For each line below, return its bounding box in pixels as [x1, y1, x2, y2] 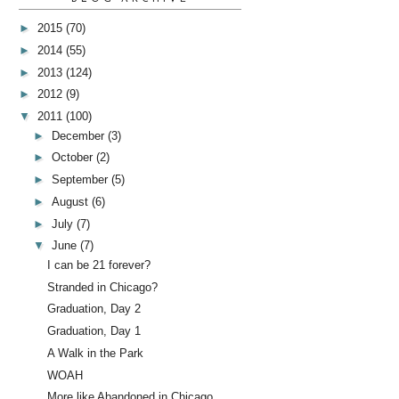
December [51, 128, 108, 142]
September [51, 173, 111, 187]
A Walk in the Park [47, 346, 144, 360]
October [51, 151, 96, 165]
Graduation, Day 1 [47, 324, 142, 338]
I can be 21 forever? [47, 257, 151, 272]
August [51, 194, 92, 208]
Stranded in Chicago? [47, 280, 159, 294]
